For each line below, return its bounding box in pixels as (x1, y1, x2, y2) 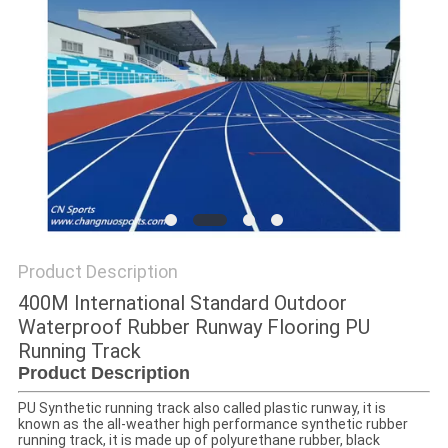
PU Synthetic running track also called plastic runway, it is (17, 400, 386, 417)
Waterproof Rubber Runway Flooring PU (17, 315, 370, 340)
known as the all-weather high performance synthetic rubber (17, 416, 408, 433)
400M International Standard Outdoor (17, 291, 347, 316)
